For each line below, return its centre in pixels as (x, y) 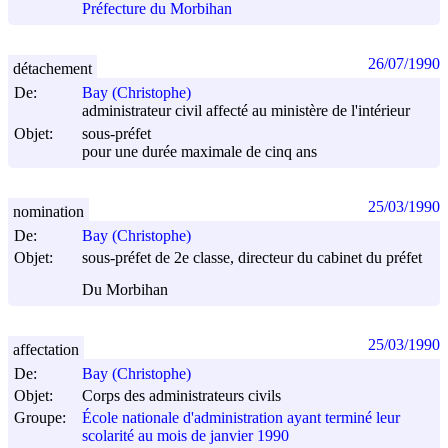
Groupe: (40, 417)
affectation (46, 349)
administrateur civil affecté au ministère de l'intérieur (246, 111)
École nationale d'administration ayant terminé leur (241, 417)
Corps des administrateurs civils (181, 396)
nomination (48, 211)
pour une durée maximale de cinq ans (199, 152)
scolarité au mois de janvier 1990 (185, 436)
